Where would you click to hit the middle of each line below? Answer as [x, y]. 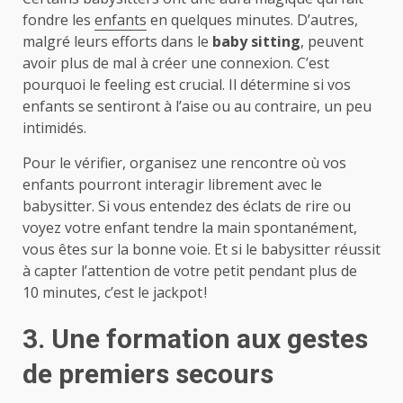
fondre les [58, 19]
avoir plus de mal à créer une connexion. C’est [176, 63]
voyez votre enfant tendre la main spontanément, [190, 227]
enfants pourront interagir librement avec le [172, 184]
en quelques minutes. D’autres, [252, 19]
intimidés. [54, 127]
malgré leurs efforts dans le [117, 41]
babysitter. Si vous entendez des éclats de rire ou [187, 206]
